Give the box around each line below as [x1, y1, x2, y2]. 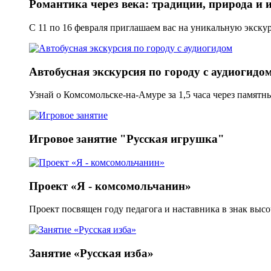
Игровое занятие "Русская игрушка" [29, 132, 224, 146]
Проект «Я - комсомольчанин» [29, 179, 191, 192]
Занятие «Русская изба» [29, 246, 154, 260]
